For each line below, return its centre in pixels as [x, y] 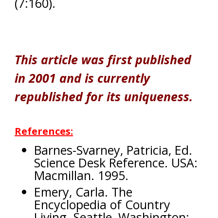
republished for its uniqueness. [104, 96]
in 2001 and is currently [82, 78]
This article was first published [103, 59]
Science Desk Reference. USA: [116, 163]
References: [44, 131]
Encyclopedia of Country [102, 204]
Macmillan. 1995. [81, 175]
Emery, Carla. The [83, 192]
